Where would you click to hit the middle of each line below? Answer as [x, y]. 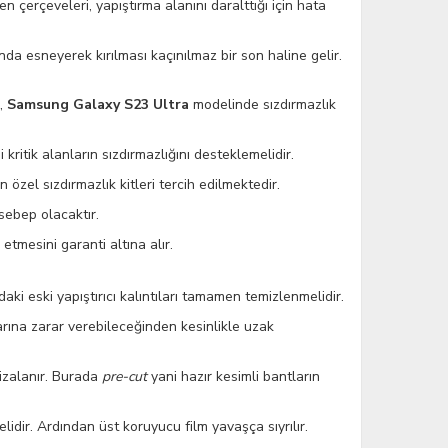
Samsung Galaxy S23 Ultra [98, 104]
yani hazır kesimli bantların [233, 376]
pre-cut [124, 376]
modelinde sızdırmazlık [262, 104]
